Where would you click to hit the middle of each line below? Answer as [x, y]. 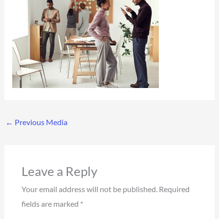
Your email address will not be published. [89, 189]
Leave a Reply [59, 171]
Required [174, 189]
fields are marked [51, 204]
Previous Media [40, 122]
